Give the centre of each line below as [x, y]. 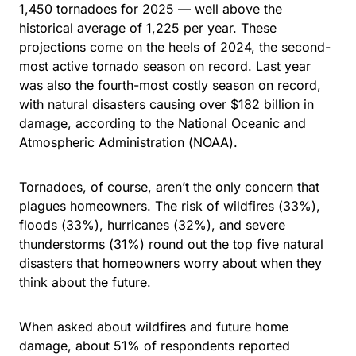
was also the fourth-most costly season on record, [170, 85]
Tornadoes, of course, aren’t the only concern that [169, 187]
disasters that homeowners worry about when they [170, 263]
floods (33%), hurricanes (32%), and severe [152, 225]
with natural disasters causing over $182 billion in [166, 104]
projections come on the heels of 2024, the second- [175, 47]
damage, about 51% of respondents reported [155, 346]
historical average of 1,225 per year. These [148, 28]
